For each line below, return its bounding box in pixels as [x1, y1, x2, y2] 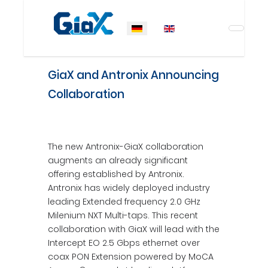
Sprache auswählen [121, 21, 207, 33]
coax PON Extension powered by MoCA [48, 251, 214, 263]
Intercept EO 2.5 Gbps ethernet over [48, 237, 200, 249]
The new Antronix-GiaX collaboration [48, 141, 203, 153]
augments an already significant [48, 154, 188, 166]
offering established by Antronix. [48, 168, 184, 180]
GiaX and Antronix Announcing [48, 67, 219, 83]
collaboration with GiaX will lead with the [48, 223, 220, 235]
